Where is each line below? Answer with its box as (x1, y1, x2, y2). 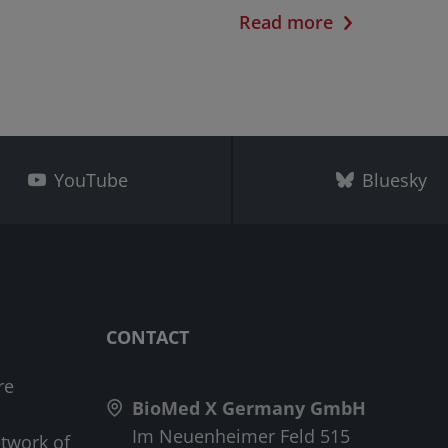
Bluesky (361, 167, 427, 192)
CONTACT (105, 324, 189, 349)
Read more (239, 9, 333, 34)
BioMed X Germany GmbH (131, 395, 366, 420)
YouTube (54, 167, 129, 192)
